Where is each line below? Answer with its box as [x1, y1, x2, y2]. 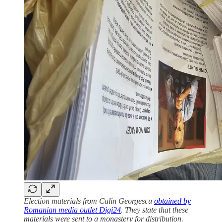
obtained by [154, 197, 191, 206]
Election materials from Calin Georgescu [24, 197, 154, 206]
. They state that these [121, 206, 188, 215]
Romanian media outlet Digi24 [24, 206, 121, 215]
